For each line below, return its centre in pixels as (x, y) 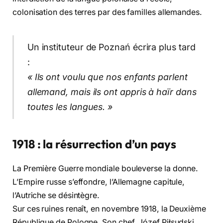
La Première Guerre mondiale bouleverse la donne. (106, 168)
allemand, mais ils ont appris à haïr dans (112, 92)
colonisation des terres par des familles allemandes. (107, 12)
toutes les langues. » (70, 107)
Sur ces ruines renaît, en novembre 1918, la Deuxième (109, 209)
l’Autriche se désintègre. (56, 195)
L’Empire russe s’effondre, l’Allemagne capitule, (99, 182)
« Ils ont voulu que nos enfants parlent (107, 77)
